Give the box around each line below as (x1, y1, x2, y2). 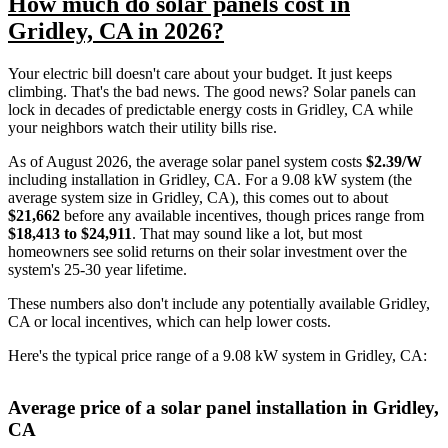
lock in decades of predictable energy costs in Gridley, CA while (8, 100, 413, 118)
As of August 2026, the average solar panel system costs (8, 152, 366, 170)
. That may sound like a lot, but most (132, 224, 362, 242)
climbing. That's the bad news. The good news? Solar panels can (8, 82, 416, 100)
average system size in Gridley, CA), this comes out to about (8, 188, 388, 206)
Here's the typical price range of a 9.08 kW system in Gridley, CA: (8, 346, 427, 364)
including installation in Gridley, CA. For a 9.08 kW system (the (8, 170, 412, 188)
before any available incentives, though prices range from (60, 206, 424, 224)
